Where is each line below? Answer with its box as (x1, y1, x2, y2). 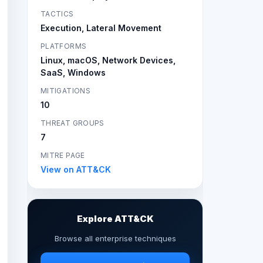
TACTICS (41, 9, 74, 18)
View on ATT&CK (41, 164, 111, 174)
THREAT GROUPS (41, 119, 104, 127)
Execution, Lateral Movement (41, 23, 161, 33)
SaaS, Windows (41, 68, 106, 77)
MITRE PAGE (41, 151, 85, 160)
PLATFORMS (41, 42, 87, 50)
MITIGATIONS (41, 86, 90, 95)
